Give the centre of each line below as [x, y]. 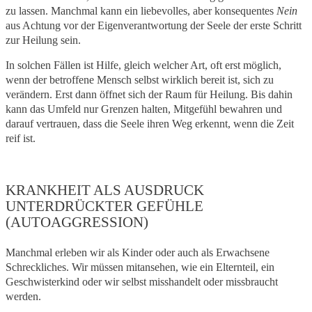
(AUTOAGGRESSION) [77, 222]
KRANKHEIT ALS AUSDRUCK [105, 190]
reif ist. [21, 139]
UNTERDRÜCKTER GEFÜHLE [104, 206]
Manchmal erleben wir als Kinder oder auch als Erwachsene [138, 253]
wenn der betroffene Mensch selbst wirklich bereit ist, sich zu [140, 80]
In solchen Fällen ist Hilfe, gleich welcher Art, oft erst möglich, [143, 65]
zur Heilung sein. [43, 40]
